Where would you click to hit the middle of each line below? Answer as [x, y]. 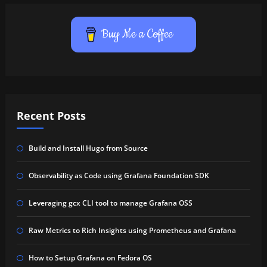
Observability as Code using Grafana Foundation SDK [119, 176]
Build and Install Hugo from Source [88, 148]
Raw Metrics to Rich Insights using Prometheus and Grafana [132, 231]
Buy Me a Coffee [137, 35]
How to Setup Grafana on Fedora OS [90, 258]
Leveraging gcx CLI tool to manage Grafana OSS [110, 203]
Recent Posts [51, 115]
